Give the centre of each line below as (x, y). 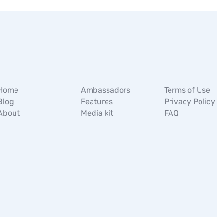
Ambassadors (105, 90)
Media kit (97, 113)
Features (97, 101)
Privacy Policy (189, 101)
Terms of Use (187, 90)
